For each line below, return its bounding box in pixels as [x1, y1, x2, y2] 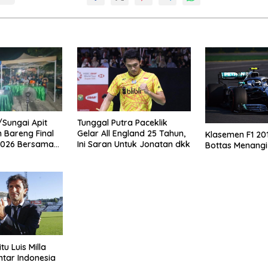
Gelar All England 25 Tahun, [77, 128, 185, 139]
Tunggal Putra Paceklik [77, 117, 167, 129]
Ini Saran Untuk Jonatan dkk [77, 139, 190, 150]
